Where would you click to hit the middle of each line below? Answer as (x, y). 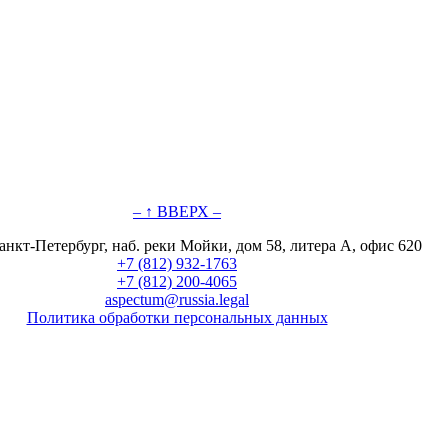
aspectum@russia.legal (177, 299)
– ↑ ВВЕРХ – (177, 211)
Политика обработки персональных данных (177, 317)
